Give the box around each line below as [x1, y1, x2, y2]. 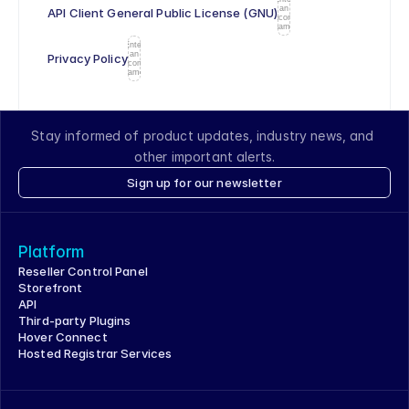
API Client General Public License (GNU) [47, 5, 278, 20]
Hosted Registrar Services [18, 346, 173, 361]
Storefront [18, 280, 83, 295]
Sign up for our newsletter [127, 175, 282, 190]
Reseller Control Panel [18, 264, 148, 278]
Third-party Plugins [18, 313, 131, 328]
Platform [18, 243, 84, 261]
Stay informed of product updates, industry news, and [31, 128, 374, 143]
